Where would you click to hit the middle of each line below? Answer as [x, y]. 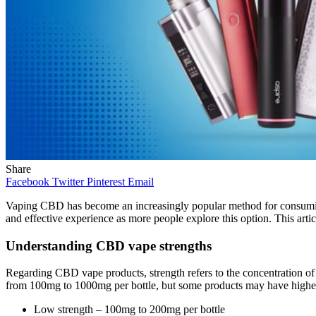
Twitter [68, 181]
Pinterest [106, 181]
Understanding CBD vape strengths [109, 245]
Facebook [28, 181]
